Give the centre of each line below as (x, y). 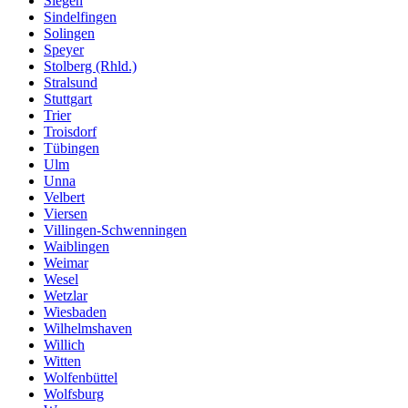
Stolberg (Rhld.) (90, 66)
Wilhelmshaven (88, 328)
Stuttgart (68, 98)
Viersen (66, 213)
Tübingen (71, 148)
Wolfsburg (74, 393)
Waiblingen (76, 246)
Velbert (64, 197)
